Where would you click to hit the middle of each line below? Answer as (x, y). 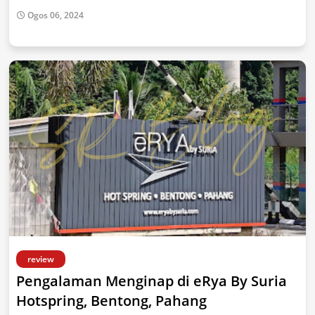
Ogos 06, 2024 (56, 15)
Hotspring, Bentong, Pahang (111, 301)
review (41, 259)
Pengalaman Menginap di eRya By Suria (152, 281)
